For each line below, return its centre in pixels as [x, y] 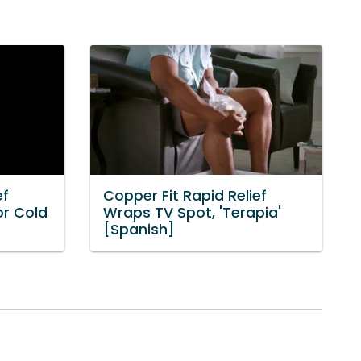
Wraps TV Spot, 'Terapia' [192, 213]
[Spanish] [139, 230]
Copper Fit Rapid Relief [185, 196]
